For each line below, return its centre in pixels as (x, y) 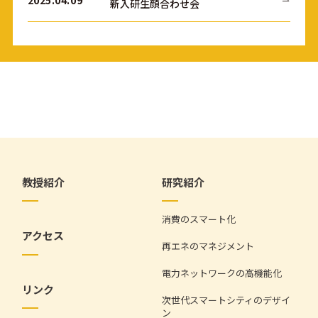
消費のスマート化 (199, 219)
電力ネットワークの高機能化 (222, 273)
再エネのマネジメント (208, 246)
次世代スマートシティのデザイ (226, 300)
